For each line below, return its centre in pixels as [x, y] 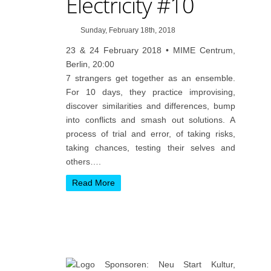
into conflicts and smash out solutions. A [151, 120]
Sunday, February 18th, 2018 [128, 30]
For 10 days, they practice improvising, [151, 92]
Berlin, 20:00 [90, 64]
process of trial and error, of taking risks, [151, 134]
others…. [83, 162]
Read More [93, 183]
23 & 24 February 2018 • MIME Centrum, [151, 50]
